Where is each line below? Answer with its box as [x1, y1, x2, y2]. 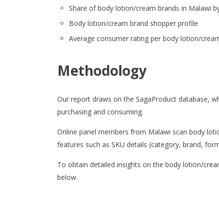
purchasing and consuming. [57, 107, 143, 117]
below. [57, 173, 78, 182]
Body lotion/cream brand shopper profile [69, 19, 198, 28]
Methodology [57, 61, 147, 80]
